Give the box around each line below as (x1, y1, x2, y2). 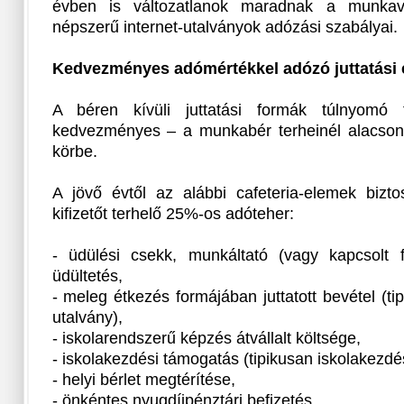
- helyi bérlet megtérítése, (51, 371, 235, 390)
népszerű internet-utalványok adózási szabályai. (51, 18, 398, 37)
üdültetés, (51, 267, 123, 286)
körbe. (51, 142, 97, 161)
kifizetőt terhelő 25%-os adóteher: (51, 205, 294, 224)
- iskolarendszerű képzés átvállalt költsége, (51, 329, 361, 348)
